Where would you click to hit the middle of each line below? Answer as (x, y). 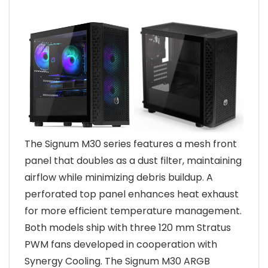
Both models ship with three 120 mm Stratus (128, 228)
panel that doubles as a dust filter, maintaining (133, 161)
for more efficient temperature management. (133, 211)
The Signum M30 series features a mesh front (131, 144)
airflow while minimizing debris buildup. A (119, 178)
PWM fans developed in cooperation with (121, 245)
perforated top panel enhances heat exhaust (132, 194)
